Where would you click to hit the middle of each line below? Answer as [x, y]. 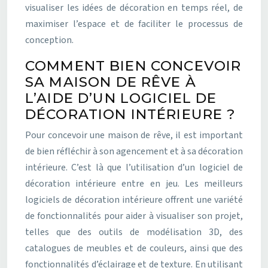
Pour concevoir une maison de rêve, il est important [134, 135]
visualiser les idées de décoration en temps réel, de [134, 8]
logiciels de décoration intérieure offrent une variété [134, 200]
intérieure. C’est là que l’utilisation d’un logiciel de [134, 167]
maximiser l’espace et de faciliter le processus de [134, 24]
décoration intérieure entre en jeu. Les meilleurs [134, 184]
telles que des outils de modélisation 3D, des [134, 232]
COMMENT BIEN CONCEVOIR [133, 66]
